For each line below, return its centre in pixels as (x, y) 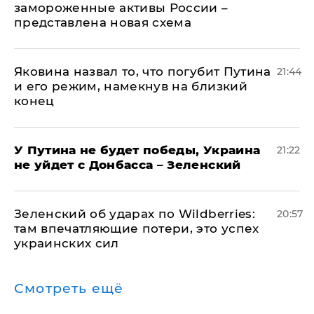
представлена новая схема (103, 22)
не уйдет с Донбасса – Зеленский (128, 165)
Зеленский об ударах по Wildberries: (135, 214)
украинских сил (67, 243)
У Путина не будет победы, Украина (137, 150)
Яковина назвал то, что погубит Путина (143, 71)
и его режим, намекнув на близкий (131, 86)
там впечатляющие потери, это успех (137, 228)
